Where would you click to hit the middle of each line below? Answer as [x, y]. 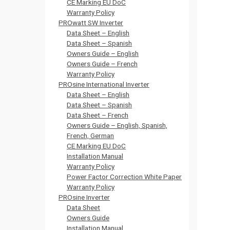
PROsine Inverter [84, 197]
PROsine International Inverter [104, 84]
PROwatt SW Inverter [91, 23]
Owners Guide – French [102, 64]
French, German [90, 136]
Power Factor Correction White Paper [124, 177]
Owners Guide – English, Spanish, [117, 125]
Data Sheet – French [98, 115]
